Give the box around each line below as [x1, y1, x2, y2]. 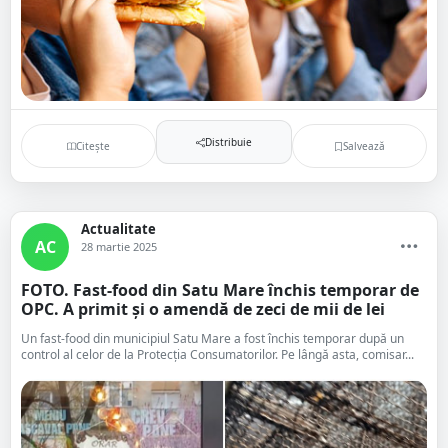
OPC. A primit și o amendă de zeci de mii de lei [21, 298, 385, 320]
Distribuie [204, 134, 252, 149]
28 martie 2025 [81, 239, 157, 254]
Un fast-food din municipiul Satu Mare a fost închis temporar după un [21, 330, 404, 347]
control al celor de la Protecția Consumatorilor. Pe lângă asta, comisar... [21, 346, 414, 363]
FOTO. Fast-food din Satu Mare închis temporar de [21, 279, 419, 301]
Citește [76, 138, 111, 153]
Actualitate [81, 220, 156, 238]
